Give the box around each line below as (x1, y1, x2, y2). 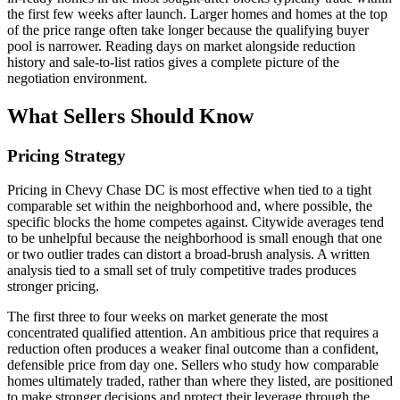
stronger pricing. (7, 279, 99, 295)
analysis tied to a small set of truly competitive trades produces (7, 262, 356, 279)
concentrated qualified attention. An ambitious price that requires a (7, 325, 379, 341)
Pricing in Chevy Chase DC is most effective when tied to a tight (7, 182, 371, 198)
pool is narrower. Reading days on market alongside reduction (7, 37, 355, 54)
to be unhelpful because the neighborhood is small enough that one (7, 230, 382, 246)
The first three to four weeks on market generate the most (7, 309, 328, 325)
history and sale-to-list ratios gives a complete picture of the (7, 54, 339, 70)
